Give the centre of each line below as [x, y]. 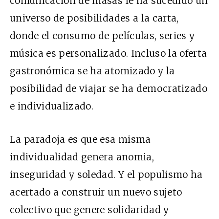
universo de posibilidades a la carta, [94, 18]
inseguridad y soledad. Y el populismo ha [106, 175]
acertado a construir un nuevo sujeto [96, 192]
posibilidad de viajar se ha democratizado [109, 89]
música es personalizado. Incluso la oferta [109, 54]
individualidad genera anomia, [82, 157]
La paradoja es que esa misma [80, 140]
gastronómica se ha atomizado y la [92, 71]
